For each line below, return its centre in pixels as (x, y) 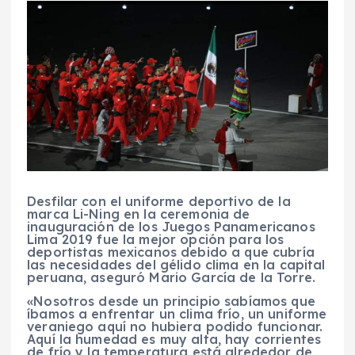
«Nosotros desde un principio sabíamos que (171, 301)
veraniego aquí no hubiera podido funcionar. (175, 326)
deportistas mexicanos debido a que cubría (171, 252)
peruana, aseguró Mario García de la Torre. (171, 277)
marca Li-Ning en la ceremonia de (139, 214)
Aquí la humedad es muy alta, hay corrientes (174, 339)
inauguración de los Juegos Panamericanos (171, 226)
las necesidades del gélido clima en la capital (176, 264)
